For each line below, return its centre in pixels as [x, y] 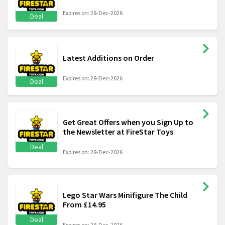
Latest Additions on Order [108, 58]
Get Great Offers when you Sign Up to [128, 122]
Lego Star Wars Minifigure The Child [125, 195]
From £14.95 [84, 205]
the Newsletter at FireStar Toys [118, 132]
